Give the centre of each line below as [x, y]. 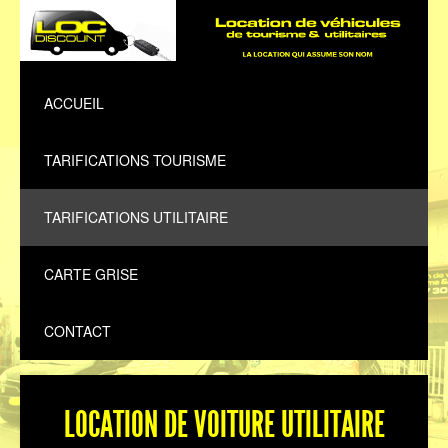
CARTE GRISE [91, 274]
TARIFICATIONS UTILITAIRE [136, 217]
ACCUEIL [74, 103]
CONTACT [77, 331]
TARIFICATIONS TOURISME [135, 160]
